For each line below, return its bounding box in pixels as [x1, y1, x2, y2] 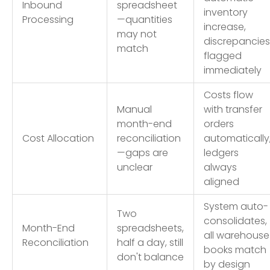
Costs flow [204, 87, 253, 102]
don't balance [117, 250, 184, 264]
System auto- [204, 199, 268, 213]
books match [204, 242, 266, 257]
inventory [204, 5, 248, 19]
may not [117, 27, 157, 41]
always [204, 160, 237, 174]
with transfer [204, 102, 262, 116]
